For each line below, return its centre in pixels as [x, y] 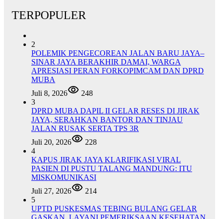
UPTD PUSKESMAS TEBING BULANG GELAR [114, 209]
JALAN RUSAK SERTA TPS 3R [85, 129]
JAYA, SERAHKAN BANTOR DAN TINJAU [107, 120]
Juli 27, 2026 [51, 191]
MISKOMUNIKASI [64, 177]
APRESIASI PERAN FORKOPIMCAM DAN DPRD [118, 71]
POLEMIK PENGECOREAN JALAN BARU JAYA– [118, 53]
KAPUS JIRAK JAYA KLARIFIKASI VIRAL [106, 160]
